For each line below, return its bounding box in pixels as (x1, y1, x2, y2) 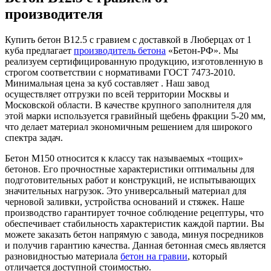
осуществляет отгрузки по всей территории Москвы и (5, 88, 229, 99)
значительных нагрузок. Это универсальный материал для (5, 185, 246, 196)
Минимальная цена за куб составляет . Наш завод (5, 77, 209, 88)
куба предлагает (5, 45, 74, 56)
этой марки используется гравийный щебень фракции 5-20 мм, (5, 110, 266, 121)
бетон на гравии (120, 250, 188, 261)
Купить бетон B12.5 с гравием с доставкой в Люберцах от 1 (5, 34, 252, 45)
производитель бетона (74, 45, 166, 56)
